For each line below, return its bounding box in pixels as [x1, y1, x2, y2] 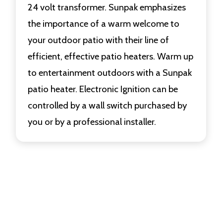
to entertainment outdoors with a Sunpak [28, 67, 192, 78]
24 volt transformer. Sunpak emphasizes [28, 1, 186, 13]
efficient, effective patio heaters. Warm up [28, 51, 193, 62]
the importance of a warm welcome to [28, 18, 179, 29]
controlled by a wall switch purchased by [28, 100, 187, 111]
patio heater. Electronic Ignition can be [28, 83, 178, 95]
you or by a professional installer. [28, 116, 156, 127]
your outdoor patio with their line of [28, 34, 169, 46]
